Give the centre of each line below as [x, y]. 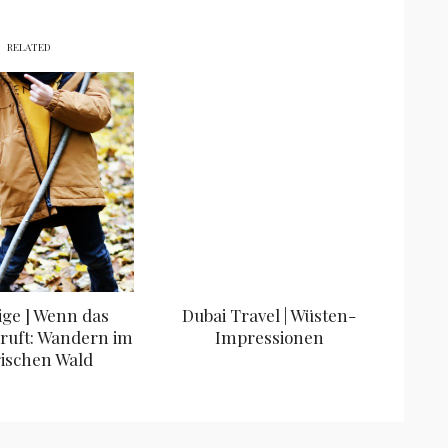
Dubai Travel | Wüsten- [269, 314]
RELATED [29, 46]
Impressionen [269, 336]
